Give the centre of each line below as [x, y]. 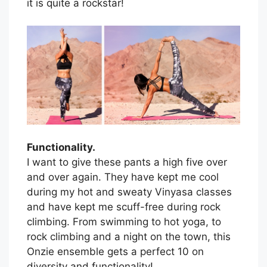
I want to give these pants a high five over [127, 162]
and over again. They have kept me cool [123, 177]
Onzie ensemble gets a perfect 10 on [115, 251]
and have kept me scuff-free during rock [124, 207]
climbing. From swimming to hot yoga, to [124, 221]
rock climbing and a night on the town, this [129, 236]
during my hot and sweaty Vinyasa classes [129, 192]
